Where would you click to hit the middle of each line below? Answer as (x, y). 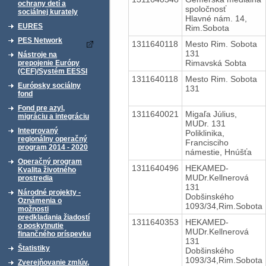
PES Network (40, 40)
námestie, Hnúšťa (218, 152)
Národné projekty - (49, 192)
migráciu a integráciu (53, 116)
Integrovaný (38, 131)
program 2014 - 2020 (53, 147)
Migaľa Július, (211, 114)
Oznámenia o (40, 201)
